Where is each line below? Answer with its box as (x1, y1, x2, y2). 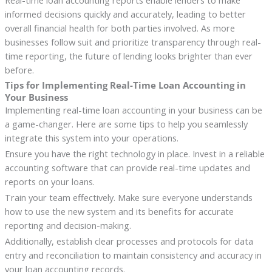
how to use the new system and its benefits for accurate (4, 205, 234, 217)
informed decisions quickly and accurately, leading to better (4, 7, 246, 20)
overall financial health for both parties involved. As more (4, 21, 235, 34)
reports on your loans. (4, 175, 95, 188)
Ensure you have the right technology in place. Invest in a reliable (4, 147, 265, 160)
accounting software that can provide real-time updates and (4, 161, 250, 174)
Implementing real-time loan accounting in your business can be (4, 103, 262, 116)
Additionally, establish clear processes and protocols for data (4, 234, 253, 247)
